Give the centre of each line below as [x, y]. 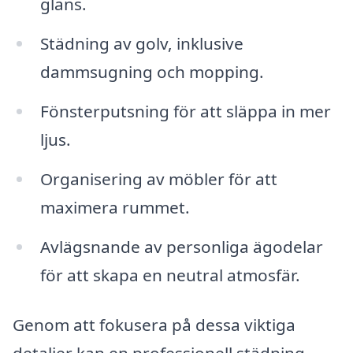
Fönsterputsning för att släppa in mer [185, 111]
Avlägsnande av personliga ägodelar [181, 246]
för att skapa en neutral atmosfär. [170, 275]
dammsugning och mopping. [152, 72]
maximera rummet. [115, 207]
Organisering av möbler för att [158, 178]
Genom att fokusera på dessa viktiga [154, 325]
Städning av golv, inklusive [141, 44]
